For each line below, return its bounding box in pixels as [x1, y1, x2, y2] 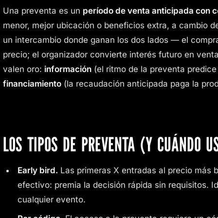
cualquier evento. [17, 194, 86, 204]
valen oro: [3, 64, 44, 74]
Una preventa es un [3, 5, 83, 16]
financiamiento [3, 78, 61, 89]
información [44, 64, 91, 74]
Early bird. [17, 165, 58, 175]
